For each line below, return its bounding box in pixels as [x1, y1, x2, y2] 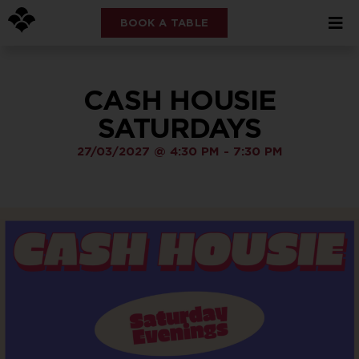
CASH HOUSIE [83, 83, 276, 116]
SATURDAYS [98, 111, 261, 144]
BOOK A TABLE [119, 17, 209, 29]
